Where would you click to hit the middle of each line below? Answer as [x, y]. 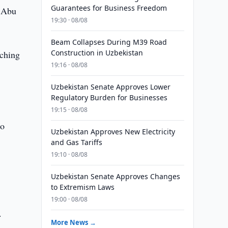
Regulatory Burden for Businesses [109, 97]
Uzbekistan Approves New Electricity [113, 132]
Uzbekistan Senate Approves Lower [110, 87]
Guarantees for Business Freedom [109, 8]
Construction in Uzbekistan [97, 53]
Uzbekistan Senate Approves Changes [115, 176]
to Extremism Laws [82, 187]
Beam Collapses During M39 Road [109, 42]
